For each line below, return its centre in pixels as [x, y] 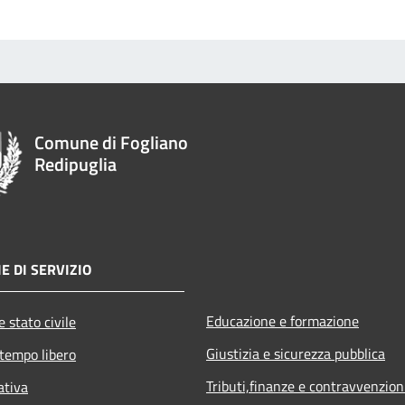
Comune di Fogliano [112, 142]
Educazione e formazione [283, 320]
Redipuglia [76, 164]
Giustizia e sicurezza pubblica [296, 353]
